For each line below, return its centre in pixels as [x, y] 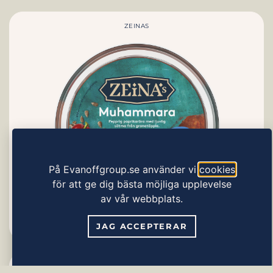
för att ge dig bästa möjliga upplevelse [142, 184]
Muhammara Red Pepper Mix [136, 225]
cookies [217, 169]
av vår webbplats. [142, 198]
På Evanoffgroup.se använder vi [124, 169]
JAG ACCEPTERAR [142, 226]
